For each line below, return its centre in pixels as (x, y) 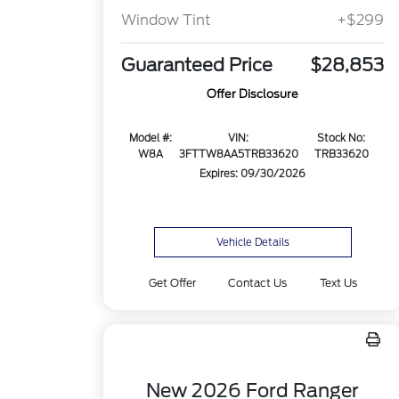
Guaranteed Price (197, 65)
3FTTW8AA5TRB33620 (238, 155)
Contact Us (258, 283)
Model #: (150, 138)
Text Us (338, 283)
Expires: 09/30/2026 (253, 174)
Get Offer (173, 283)
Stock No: (342, 138)
